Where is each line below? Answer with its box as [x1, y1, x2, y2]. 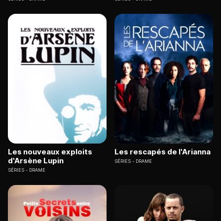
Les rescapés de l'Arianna [114, 147, 211, 156]
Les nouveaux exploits [8, 147, 92, 156]
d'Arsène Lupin [8, 155, 64, 165]
